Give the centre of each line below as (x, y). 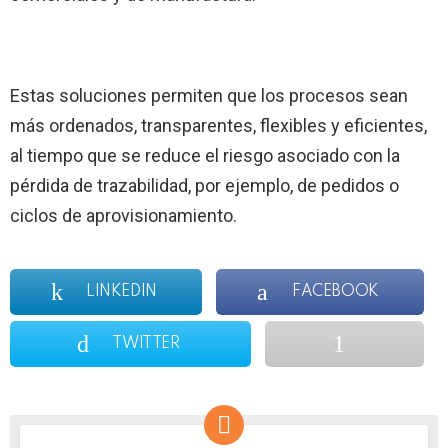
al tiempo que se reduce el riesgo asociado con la (205, 155)
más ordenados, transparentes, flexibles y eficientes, (218, 125)
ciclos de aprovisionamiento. (123, 215)
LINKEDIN (121, 291)
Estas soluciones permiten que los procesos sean (209, 95)
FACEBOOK (335, 291)
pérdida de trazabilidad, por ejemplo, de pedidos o (204, 185)
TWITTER (146, 343)
